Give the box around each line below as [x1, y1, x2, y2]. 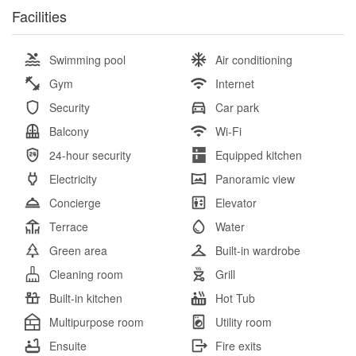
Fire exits [215, 338, 261, 354]
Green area [49, 242, 107, 259]
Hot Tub [215, 290, 255, 307]
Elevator [215, 195, 257, 211]
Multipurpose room [49, 314, 144, 331]
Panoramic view [215, 171, 295, 188]
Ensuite [49, 338, 87, 354]
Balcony [49, 123, 89, 140]
